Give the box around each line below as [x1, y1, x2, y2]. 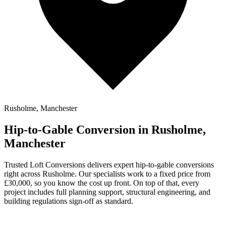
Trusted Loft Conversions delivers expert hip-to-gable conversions [4, 160, 214, 169]
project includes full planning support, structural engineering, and [4, 187, 210, 196]
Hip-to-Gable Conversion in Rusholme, [4, 123, 206, 136]
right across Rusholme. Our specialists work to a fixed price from [4, 169, 210, 178]
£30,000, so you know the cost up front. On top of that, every [4, 178, 199, 187]
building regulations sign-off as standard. [4, 196, 133, 205]
